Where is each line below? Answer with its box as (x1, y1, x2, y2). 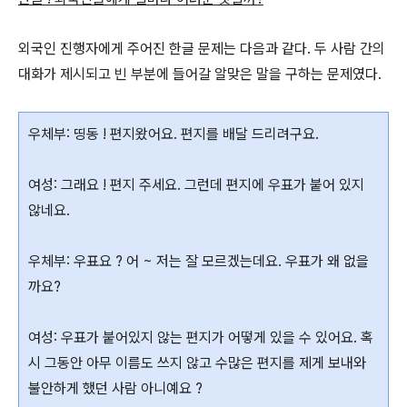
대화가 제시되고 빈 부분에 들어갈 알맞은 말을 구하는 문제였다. (18, 65, 382, 83)
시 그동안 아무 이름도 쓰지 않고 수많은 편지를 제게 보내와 (28, 354, 366, 372)
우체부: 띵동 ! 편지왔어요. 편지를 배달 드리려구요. (28, 125, 319, 143)
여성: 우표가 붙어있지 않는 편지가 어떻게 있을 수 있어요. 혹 (28, 329, 373, 346)
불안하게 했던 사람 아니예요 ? (28, 380, 203, 397)
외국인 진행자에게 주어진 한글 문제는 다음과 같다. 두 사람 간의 (18, 40, 385, 57)
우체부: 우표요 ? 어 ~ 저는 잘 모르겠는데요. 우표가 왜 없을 (28, 253, 369, 270)
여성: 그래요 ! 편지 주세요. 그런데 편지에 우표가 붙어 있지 (28, 176, 364, 194)
